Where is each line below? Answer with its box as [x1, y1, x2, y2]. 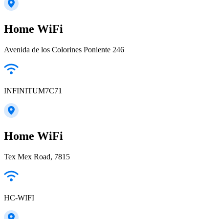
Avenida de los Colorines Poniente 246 [4, 45, 124, 54]
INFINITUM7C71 [4, 86, 62, 95]
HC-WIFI [4, 193, 34, 202]
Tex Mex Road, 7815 [4, 152, 70, 161]
